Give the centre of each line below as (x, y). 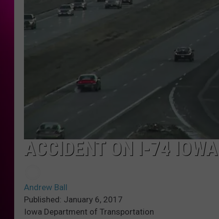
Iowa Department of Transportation (89, 211)
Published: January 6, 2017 (73, 199)
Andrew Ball (46, 187)
